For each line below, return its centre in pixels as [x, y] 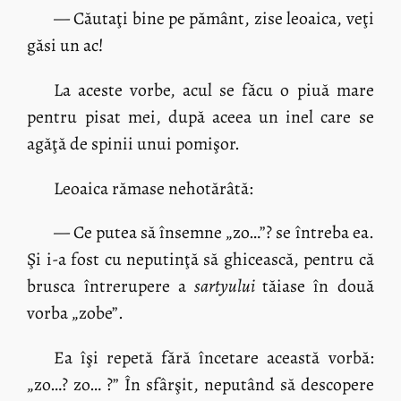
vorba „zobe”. [76, 313]
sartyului [229, 286]
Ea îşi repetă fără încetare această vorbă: [213, 358]
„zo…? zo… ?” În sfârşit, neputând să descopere [200, 385]
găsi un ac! [66, 46]
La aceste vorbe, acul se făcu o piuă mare [213, 90]
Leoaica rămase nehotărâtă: [153, 188]
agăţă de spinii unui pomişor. [134, 144]
